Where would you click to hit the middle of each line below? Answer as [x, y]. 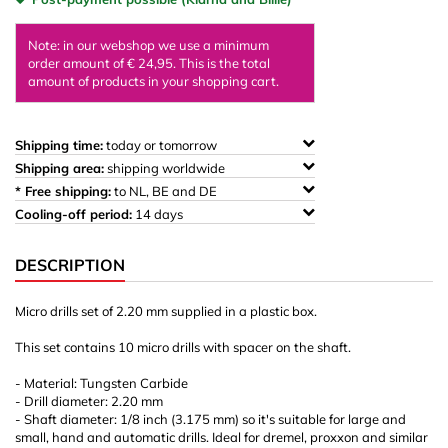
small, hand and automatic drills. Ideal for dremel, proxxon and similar [221, 437]
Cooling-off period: [73, 214]
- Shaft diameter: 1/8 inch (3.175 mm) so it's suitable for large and [210, 419]
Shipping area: [59, 168]
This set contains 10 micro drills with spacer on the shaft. [183, 347]
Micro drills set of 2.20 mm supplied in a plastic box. [166, 311]
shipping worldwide [166, 168]
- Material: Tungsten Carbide [101, 383]
